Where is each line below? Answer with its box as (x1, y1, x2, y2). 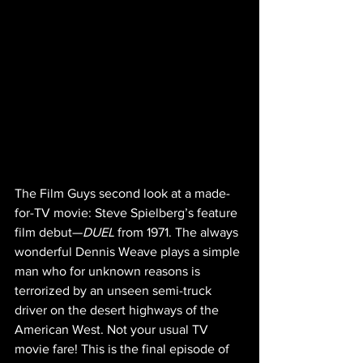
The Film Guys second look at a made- (15, 186, 230, 201)
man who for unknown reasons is (15, 264, 203, 279)
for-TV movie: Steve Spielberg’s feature (15, 206, 241, 220)
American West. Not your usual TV (15, 322, 211, 337)
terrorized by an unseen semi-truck (15, 284, 215, 298)
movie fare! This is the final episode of (15, 342, 233, 357)
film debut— (15, 225, 83, 240)
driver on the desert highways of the (15, 303, 222, 318)
